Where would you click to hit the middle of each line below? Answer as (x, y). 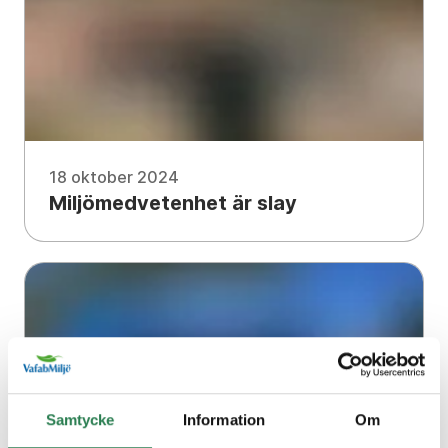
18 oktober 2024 (114, 177)
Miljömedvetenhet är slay (173, 203)
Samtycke (80, 420)
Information (224, 420)
